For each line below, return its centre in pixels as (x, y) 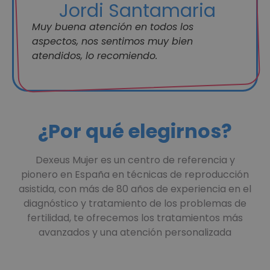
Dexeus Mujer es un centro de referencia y (135, 160)
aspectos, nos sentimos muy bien (112, 41)
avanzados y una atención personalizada (135, 232)
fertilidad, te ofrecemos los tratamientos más (135, 218)
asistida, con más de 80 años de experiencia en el (135, 189)
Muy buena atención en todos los (113, 27)
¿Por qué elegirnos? (135, 131)
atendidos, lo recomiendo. (95, 55)
